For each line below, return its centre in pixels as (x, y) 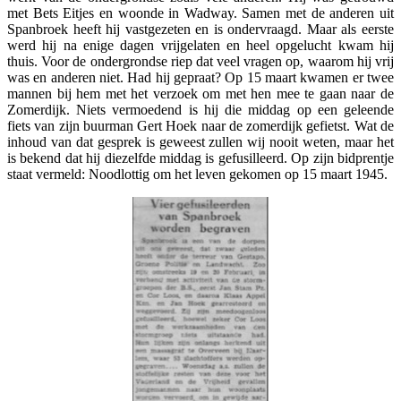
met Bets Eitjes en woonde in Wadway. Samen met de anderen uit (200, 13)
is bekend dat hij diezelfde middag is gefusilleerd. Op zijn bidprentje (200, 158)
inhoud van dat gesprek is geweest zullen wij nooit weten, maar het (200, 141)
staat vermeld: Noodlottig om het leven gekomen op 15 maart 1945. (197, 174)
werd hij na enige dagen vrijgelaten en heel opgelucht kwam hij (200, 45)
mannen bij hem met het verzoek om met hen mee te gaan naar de (200, 93)
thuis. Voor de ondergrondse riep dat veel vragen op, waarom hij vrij (200, 61)
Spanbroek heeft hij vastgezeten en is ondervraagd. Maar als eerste (200, 29)
